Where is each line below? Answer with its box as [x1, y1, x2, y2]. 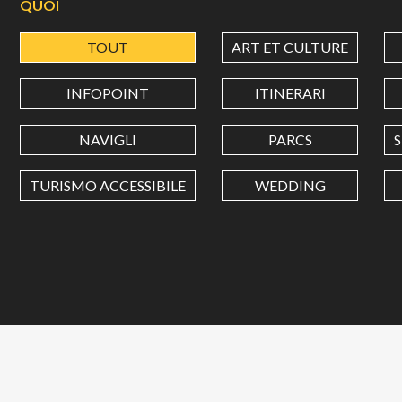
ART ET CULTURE [232, 39, 348, 57]
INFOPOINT [66, 84, 149, 102]
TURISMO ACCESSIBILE [30, 176, 186, 194]
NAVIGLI [79, 130, 136, 148]
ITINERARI [254, 84, 326, 102]
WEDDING [254, 176, 326, 194]
